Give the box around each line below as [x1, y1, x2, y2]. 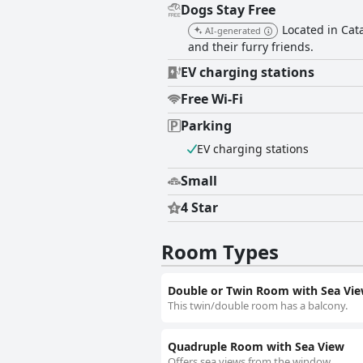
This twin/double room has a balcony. [168, 298, 348, 314]
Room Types [161, 238, 279, 266]
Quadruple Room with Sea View [168, 339, 344, 355]
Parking [181, 117, 232, 135]
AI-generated [205, 24, 261, 37]
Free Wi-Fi [181, 90, 243, 109]
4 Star [181, 199, 218, 217]
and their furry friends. [188, 39, 314, 55]
